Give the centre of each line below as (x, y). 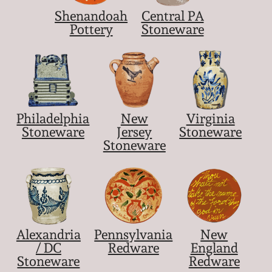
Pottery (91, 29)
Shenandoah (91, 15)
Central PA (172, 15)
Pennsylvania (134, 235)
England (214, 248)
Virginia (210, 118)
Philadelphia (53, 118)
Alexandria (48, 235)
